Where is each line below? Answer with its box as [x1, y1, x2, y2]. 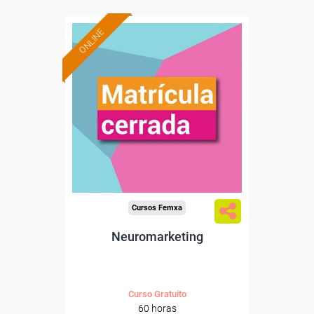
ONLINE [76, 26, 107, 56]
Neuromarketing [111, 229, 203, 244]
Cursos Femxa [132, 203, 182, 212]
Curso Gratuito [128, 289, 186, 299]
